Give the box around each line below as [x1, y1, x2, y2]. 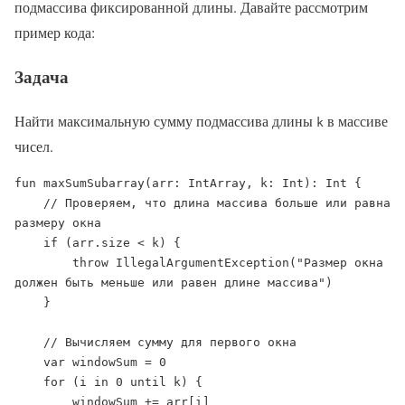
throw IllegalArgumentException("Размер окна [14, 255, 72, 269]
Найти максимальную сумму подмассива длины [14, 110, 316, 130]
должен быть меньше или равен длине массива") [14, 275, 333, 289]
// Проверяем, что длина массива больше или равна [14, 195, 43, 210]
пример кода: [14, 23, 95, 42]
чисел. [14, 136, 53, 155]
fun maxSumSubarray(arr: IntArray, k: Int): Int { [14, 175, 362, 190]
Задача [14, 64, 69, 89]
